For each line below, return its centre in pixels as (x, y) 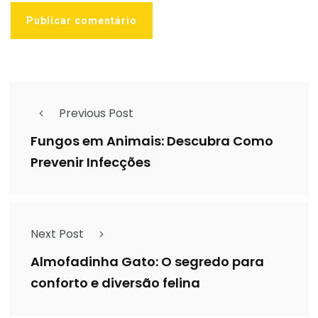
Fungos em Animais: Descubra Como (152, 141)
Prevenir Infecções (91, 163)
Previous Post (96, 113)
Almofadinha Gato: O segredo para (147, 262)
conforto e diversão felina (115, 283)
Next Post (57, 234)
